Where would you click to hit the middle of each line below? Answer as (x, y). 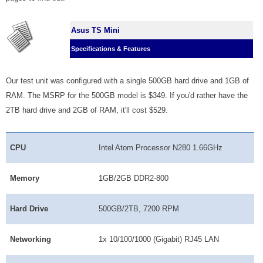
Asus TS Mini (95, 30)
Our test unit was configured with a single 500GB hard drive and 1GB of (127, 80)
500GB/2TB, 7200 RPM (139, 208)
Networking (31, 239)
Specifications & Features (111, 48)
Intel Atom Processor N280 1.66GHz (161, 147)
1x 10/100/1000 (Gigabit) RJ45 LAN (159, 239)
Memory (25, 178)
